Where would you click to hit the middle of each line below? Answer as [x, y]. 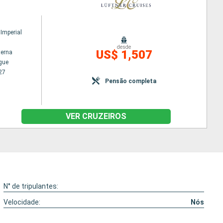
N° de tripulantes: [31, 186]
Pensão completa [130, 81]
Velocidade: [22, 202]
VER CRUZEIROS [96, 116]
